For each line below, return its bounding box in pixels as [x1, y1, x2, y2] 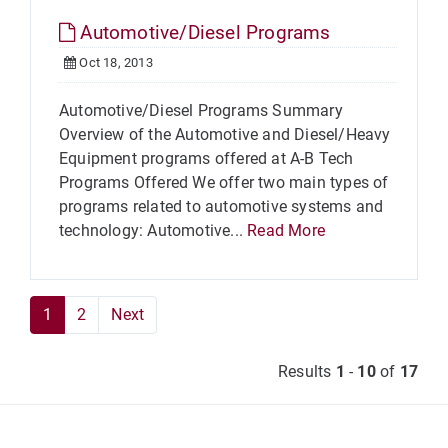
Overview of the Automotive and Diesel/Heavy [59, 125, 391, 144]
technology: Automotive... [59, 221, 248, 240]
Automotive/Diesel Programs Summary [59, 101, 343, 120]
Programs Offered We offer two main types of [59, 173, 389, 192]
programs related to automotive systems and [59, 197, 384, 216]
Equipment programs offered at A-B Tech [59, 149, 358, 168]
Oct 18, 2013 [76, 55, 153, 70]
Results [277, 362, 336, 381]
